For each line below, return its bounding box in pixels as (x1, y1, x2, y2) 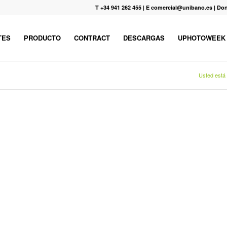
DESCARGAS (123, 33, 165, 43)
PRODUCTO (23, 33, 61, 43)
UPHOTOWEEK (177, 33, 225, 43)
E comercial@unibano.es (146, 4, 212, 11)
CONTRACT (73, 33, 110, 43)
